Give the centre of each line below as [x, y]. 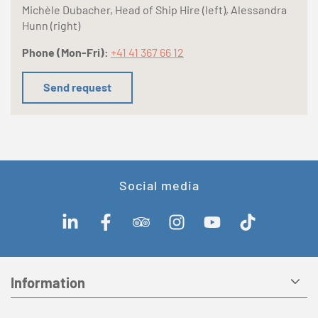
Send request [77, 87]
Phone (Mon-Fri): [66, 53]
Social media [159, 185]
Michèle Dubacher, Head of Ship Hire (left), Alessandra [154, 10]
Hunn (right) [51, 26]
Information [48, 282]
